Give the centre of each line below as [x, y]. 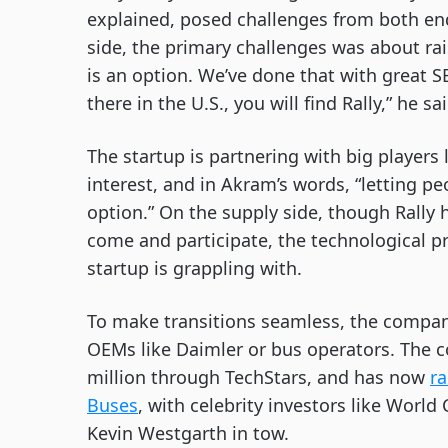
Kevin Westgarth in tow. [190, 433]
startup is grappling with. [197, 268]
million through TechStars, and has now [258, 377]
